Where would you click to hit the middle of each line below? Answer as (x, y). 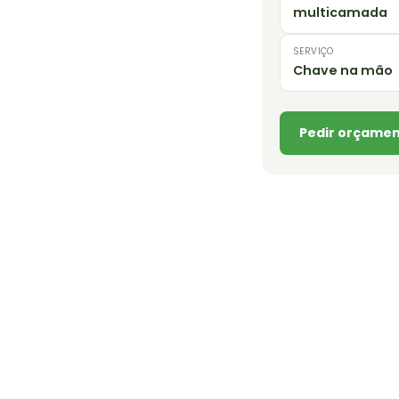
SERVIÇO (313, 52)
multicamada (340, 13)
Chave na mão (343, 71)
